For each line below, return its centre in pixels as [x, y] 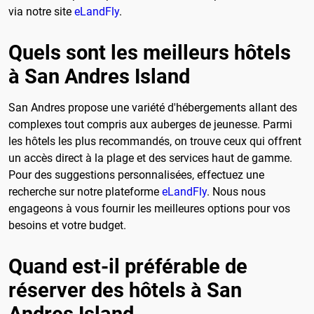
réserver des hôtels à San [125, 290]
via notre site [41, 11]
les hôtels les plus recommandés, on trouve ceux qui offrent [155, 141]
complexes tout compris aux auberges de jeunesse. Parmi [150, 124]
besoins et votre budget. [67, 225]
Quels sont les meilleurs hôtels [150, 52]
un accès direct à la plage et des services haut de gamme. [150, 158]
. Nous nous [236, 191]
